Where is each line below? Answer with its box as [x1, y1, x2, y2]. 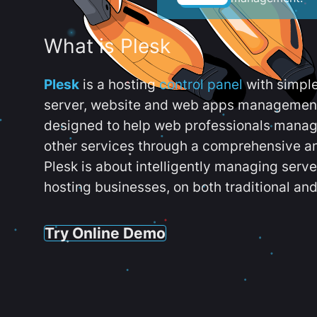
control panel [159, 76, 243, 93]
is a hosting [79, 76, 159, 93]
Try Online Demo [45, 223, 166, 242]
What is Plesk [44, 34, 171, 59]
